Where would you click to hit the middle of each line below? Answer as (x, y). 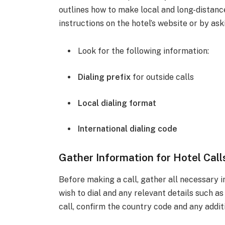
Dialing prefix (104, 77)
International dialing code (128, 129)
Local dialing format (117, 103)
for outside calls (162, 77)
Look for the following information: (144, 51)
